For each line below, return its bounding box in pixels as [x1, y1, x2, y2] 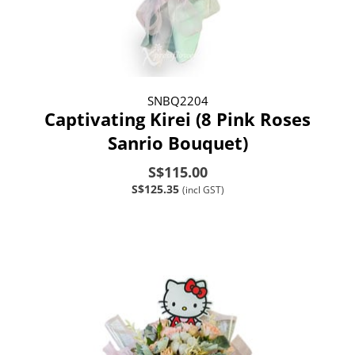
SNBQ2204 [147, 92, 208, 109]
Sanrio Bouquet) [107, 130, 248, 155]
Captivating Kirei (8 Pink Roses [44, 106, 311, 131]
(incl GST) [181, 182, 224, 197]
